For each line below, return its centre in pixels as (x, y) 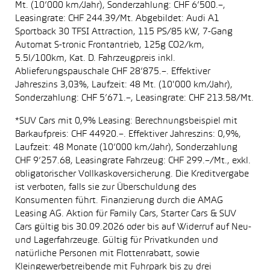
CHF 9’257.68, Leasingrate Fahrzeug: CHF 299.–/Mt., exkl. (133, 161)
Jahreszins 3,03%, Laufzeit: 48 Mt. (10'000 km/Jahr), (124, 85)
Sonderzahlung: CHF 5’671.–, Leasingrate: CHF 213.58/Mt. (134, 98)
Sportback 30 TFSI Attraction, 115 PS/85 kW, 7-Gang (124, 32)
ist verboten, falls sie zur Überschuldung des (106, 187)
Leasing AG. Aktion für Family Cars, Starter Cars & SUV (126, 214)
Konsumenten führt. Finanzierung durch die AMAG (119, 201)
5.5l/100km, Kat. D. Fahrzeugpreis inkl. (95, 58)
